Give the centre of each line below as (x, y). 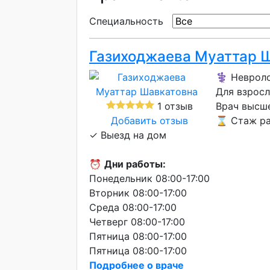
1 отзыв (174, 106)
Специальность (126, 21)
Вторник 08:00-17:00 (138, 193)
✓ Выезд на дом (128, 135)
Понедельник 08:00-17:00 (149, 178)
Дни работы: (135, 164)
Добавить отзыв (149, 121)
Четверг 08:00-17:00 (137, 222)
